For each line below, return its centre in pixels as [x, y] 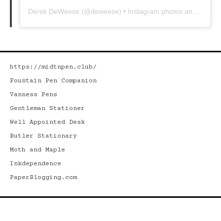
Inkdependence [36, 164]
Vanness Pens [34, 94]
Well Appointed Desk [47, 122]
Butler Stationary [43, 136]
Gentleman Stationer [47, 108]
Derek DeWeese [54, 11]
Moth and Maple [37, 150]
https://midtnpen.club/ [53, 67]
